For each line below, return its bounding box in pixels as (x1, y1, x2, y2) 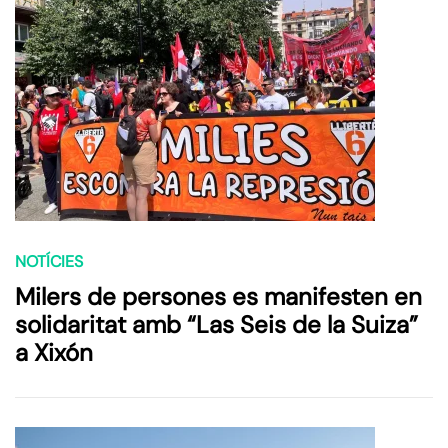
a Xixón (15, 337, 93, 369)
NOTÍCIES (15, 251, 83, 273)
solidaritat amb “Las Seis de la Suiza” (15, 309, 418, 341)
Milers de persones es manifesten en (15, 281, 422, 313)
